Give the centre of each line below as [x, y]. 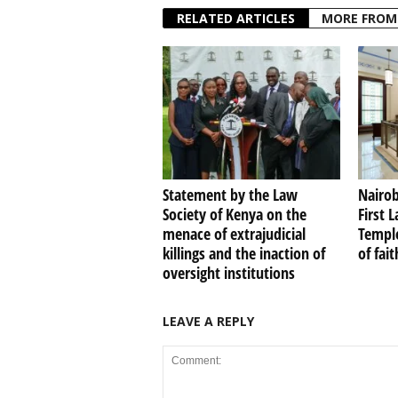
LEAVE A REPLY [208, 322]
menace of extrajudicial [234, 234]
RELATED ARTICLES [235, 19]
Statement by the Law [230, 195]
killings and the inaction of [243, 254]
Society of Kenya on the [234, 215]
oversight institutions [228, 273]
